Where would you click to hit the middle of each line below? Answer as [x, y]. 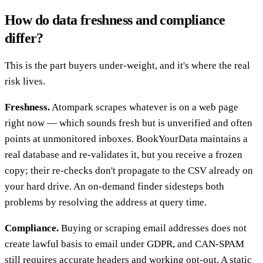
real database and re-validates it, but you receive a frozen [124, 154]
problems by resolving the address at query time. [106, 202]
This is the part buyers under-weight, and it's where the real [127, 65]
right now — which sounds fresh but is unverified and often [129, 123]
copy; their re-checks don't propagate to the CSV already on [129, 170]
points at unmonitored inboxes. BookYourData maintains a [126, 139]
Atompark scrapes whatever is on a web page [144, 107]
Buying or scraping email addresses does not [153, 228]
